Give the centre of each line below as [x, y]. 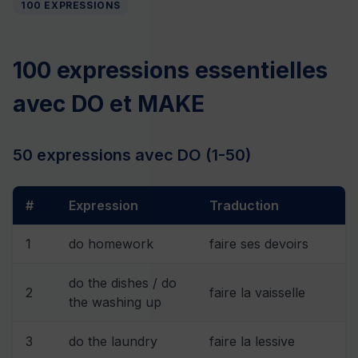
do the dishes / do [123, 282]
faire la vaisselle [257, 292]
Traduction [244, 205]
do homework [111, 243]
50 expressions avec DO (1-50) [132, 155]
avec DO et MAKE [109, 103]
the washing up [115, 302]
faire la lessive [252, 341]
